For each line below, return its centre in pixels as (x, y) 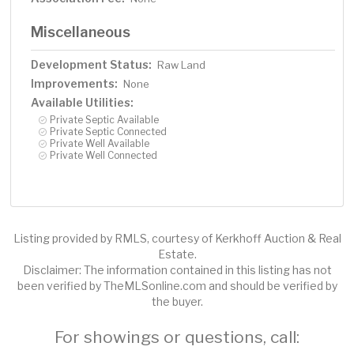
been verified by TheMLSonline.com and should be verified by (177, 286)
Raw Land (182, 65)
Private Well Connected (104, 156)
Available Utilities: (83, 103)
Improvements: (75, 84)
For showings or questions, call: (177, 337)
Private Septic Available (105, 120)
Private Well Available (100, 144)
